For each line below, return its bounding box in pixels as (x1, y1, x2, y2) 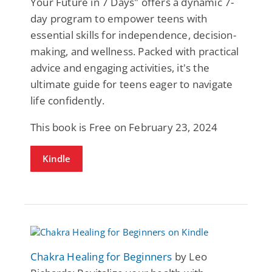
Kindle (42, 152, 70, 165)
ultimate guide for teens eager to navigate (30, 76, 233, 91)
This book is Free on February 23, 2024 (30, 120, 218, 134)
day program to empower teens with (30, 11, 208, 25)
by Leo (172, 249, 208, 263)
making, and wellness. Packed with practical (30, 44, 239, 58)
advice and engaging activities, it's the (30, 60, 209, 75)
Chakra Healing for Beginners (30, 249, 172, 263)
